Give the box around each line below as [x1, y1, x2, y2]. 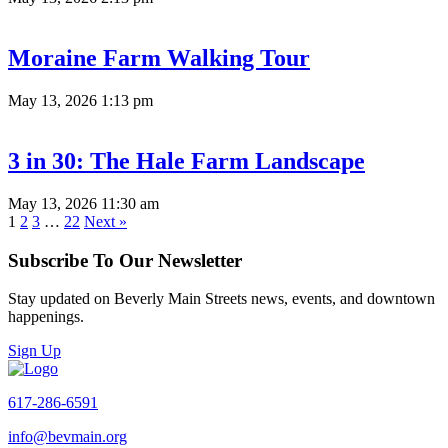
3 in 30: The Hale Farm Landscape [8, 147, 365, 174]
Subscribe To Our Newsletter [8, 249, 242, 271]
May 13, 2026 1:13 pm [8, 92, 153, 110]
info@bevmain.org [8, 428, 127, 446]
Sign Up [8, 342, 61, 360]
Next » [84, 212, 127, 230]
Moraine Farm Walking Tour [8, 45, 310, 72]
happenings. [8, 308, 84, 326]
